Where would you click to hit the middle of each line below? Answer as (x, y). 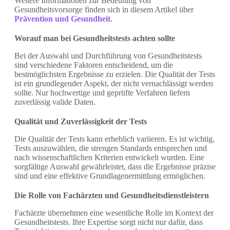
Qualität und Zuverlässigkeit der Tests (81, 121)
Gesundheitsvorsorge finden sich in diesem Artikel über (104, 9)
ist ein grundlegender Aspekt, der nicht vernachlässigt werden (114, 83)
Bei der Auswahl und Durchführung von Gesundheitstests (108, 55)
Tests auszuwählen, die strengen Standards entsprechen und (111, 148)
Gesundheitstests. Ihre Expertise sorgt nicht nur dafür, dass (109, 222)
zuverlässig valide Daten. (55, 102)
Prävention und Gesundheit (62, 18)
